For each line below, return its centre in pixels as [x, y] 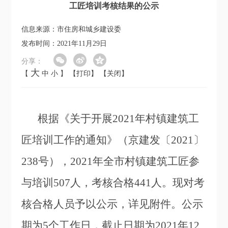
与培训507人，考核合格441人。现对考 [113, 183]
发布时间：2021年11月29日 [64, 44]
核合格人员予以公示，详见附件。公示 [112, 204]
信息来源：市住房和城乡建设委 [72, 30]
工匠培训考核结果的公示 [114, 6]
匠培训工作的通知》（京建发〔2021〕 [113, 140]
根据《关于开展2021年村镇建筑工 [119, 119]
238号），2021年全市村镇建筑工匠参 [111, 162]
